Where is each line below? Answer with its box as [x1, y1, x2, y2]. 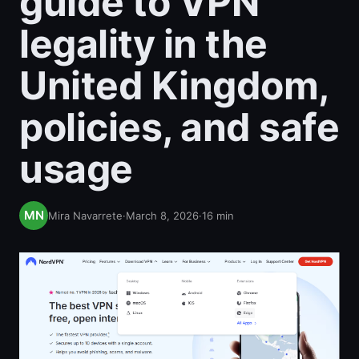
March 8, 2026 [126, 209, 199, 222]
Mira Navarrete [48, 209, 123, 222]
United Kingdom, [19, 62, 329, 109]
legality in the [19, 20, 268, 67]
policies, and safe [19, 103, 339, 151]
